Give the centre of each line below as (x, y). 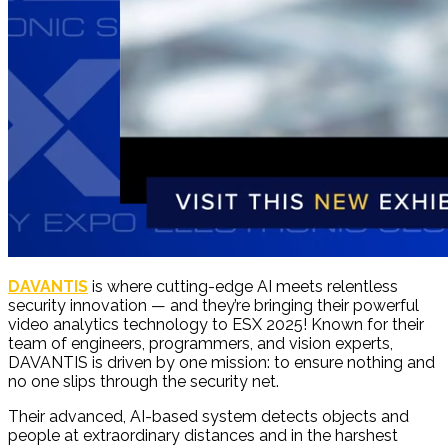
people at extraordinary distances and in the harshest (203, 435)
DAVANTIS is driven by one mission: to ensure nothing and (221, 362)
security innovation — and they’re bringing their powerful (213, 305)
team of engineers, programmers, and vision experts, (200, 343)
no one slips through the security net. (143, 381)
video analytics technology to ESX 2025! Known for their (216, 324)
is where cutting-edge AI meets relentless (243, 286)
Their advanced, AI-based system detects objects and (208, 416)
